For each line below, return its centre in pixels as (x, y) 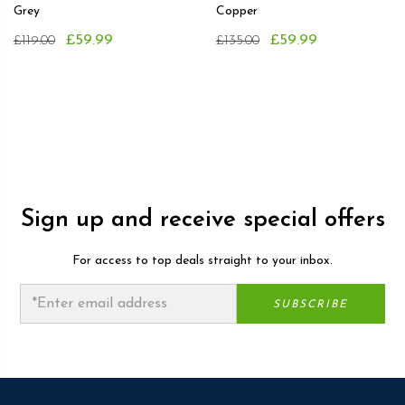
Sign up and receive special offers (202, 221)
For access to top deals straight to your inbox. (202, 261)
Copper (237, 12)
